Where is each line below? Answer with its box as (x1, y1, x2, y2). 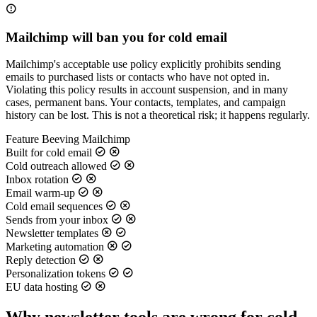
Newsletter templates (6, 227, 98, 240)
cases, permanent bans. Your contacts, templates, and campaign (6, 96, 286, 109)
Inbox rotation (6, 173, 69, 186)
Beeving (42, 133, 79, 146)
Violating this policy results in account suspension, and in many (6, 83, 288, 96)
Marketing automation (6, 241, 104, 253)
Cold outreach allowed (6, 160, 107, 173)
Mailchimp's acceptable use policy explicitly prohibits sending (6, 58, 281, 71)
